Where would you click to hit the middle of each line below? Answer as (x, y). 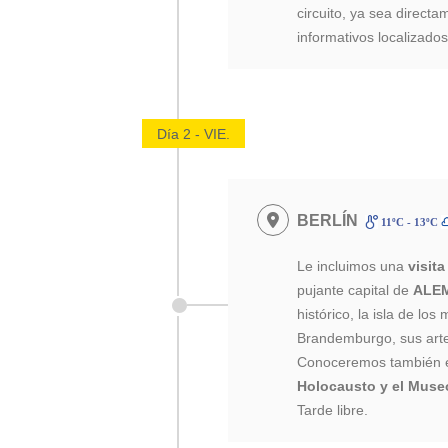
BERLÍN (328, 220)
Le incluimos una (351, 266)
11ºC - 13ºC (409, 222)
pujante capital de (355, 290)
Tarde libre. (333, 410)
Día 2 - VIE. (193, 134)
